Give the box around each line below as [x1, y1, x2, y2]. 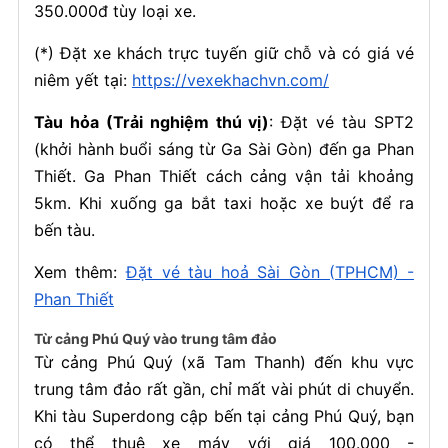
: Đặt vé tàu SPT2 [269, 112, 415, 132]
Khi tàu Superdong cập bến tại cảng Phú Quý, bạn [33, 406, 415, 426]
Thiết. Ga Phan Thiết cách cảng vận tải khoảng [33, 166, 415, 186]
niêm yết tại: [33, 70, 132, 90]
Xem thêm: [33, 262, 127, 282]
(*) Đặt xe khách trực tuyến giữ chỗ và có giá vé [33, 43, 415, 63]
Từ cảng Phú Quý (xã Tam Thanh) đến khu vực [33, 352, 415, 372]
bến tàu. [33, 220, 95, 240]
